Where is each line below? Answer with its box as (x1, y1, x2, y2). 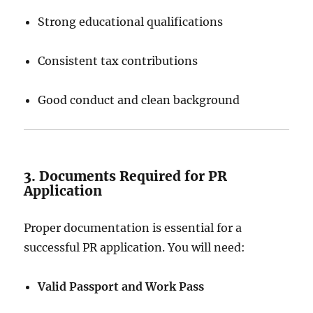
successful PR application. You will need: (24, 240, 246, 254)
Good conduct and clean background (38, 93, 240, 107)
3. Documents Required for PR (24, 168, 228, 184)
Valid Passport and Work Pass (38, 279, 205, 293)
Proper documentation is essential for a (24, 221, 242, 235)
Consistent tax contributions (38, 54, 198, 68)
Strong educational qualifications (38, 15, 224, 29)
